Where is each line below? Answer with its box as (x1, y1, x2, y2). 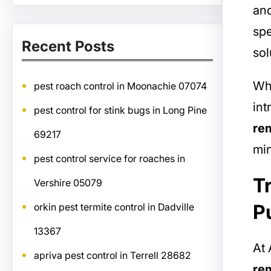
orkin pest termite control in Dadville (34, 201, 194, 213)
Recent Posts (22, 38, 114, 55)
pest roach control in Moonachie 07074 (34, 80, 207, 92)
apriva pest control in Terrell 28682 (34, 249, 191, 261)
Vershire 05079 (34, 177, 102, 189)
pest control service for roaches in (34, 152, 185, 165)
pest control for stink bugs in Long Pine (34, 104, 207, 116)
